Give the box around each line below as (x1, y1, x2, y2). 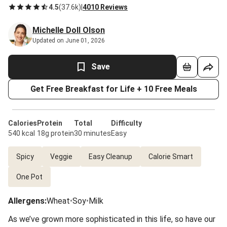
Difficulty (111, 119, 142, 127)
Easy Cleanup (89, 153, 132, 161)
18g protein (37, 129, 74, 137)
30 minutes (74, 129, 111, 137)
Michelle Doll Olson (32, 25, 105, 35)
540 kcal (8, 129, 35, 137)
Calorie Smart (148, 153, 193, 161)
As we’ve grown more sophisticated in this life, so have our (8, 214, 215, 224)
